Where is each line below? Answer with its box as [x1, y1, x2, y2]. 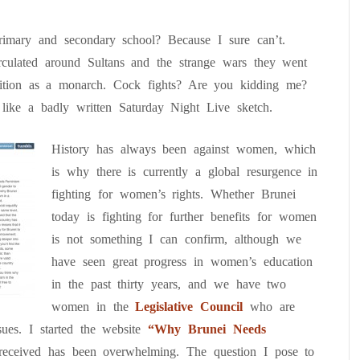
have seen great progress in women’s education [51, 255, 313, 268]
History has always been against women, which [51, 142, 316, 156]
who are [250, 300, 295, 313]
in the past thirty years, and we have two [51, 277, 287, 291]
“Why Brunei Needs [141, 322, 266, 336]
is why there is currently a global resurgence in [51, 165, 318, 178]
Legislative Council [135, 300, 251, 313]
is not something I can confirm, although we [51, 232, 301, 246]
